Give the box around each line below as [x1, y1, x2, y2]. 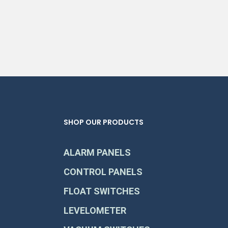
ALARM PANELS [64, 147, 131, 158]
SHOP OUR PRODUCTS [64, 117, 144, 127]
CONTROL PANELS [64, 166, 143, 177]
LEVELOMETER [64, 205, 127, 216]
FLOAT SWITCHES [64, 186, 140, 196]
